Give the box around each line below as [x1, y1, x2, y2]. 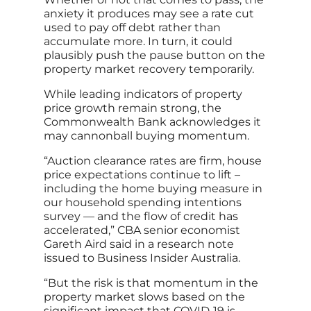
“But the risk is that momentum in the [43, 276, 258, 290]
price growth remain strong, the [43, 101, 221, 115]
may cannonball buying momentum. [43, 129, 249, 143]
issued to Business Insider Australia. [43, 251, 240, 265]
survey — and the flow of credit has [43, 210, 238, 224]
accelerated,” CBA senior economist [43, 224, 240, 237]
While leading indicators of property [43, 87, 242, 101]
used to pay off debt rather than [43, 21, 221, 35]
